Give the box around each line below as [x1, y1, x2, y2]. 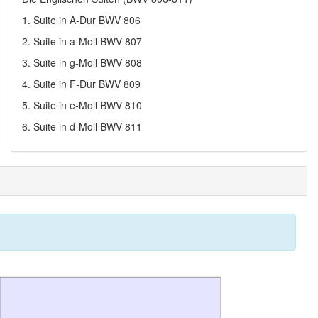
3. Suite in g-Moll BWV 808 [22, 55, 142, 70]
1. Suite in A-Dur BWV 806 [22, 13, 141, 27]
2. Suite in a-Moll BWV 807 [22, 34, 142, 48]
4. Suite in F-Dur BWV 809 [22, 77, 141, 91]
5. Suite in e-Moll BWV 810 [22, 98, 142, 112]
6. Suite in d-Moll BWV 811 [22, 119, 142, 133]
